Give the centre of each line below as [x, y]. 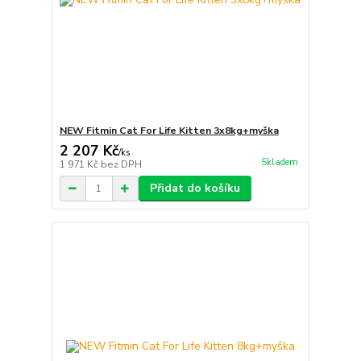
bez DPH [121, 164]
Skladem [279, 163]
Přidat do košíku [195, 188]
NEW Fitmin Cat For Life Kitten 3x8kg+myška [169, 131]
